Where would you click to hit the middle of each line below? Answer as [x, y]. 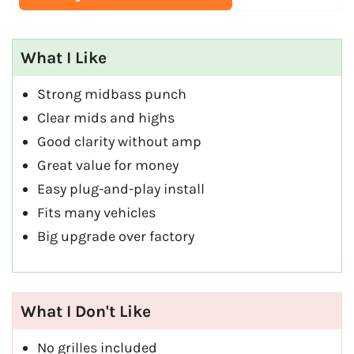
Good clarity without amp [119, 142]
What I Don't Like [86, 311]
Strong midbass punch [112, 94]
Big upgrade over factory [116, 237]
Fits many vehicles [96, 213]
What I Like [64, 58]
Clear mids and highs [106, 118]
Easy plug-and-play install [121, 189]
